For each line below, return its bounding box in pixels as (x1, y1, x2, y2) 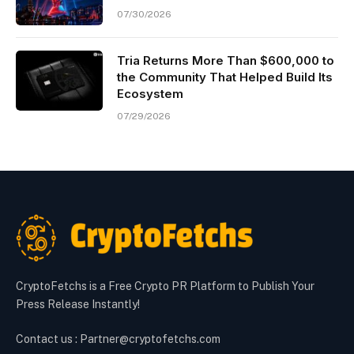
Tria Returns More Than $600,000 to (117, 53, 334, 69)
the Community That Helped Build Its (117, 70, 333, 85)
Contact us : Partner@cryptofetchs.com (16, 333, 220, 346)
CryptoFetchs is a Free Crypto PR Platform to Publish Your (16, 280, 314, 293)
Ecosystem (117, 86, 183, 102)
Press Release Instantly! (16, 298, 140, 311)
